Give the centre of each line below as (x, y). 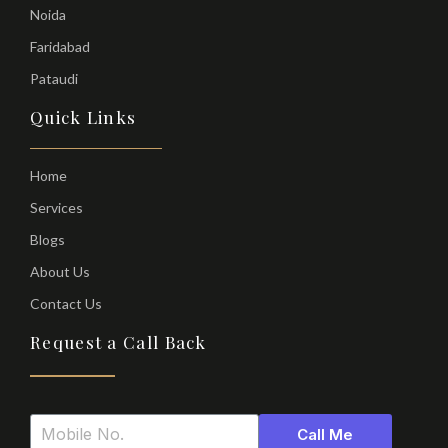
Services (56, 208)
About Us (60, 272)
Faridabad (60, 46)
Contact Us (66, 304)
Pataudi (54, 78)
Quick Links (83, 116)
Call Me (325, 434)
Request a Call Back (118, 342)
